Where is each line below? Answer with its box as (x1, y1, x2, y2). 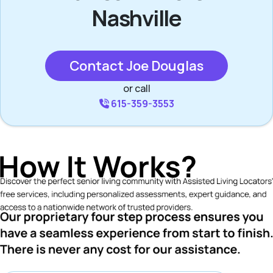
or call (122, 82, 151, 95)
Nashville (91, 3, 182, 33)
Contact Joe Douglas (69, 57, 204, 75)
